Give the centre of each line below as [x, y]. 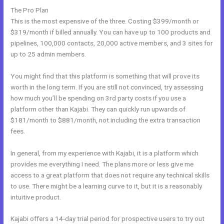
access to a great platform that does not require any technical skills [110, 175]
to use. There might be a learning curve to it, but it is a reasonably [106, 186]
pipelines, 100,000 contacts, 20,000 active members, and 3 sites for [112, 43]
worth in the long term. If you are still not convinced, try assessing [107, 87]
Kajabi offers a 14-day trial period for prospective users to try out [108, 219]
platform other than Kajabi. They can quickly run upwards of [98, 109]
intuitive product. [36, 197]
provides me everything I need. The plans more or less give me [102, 164]
